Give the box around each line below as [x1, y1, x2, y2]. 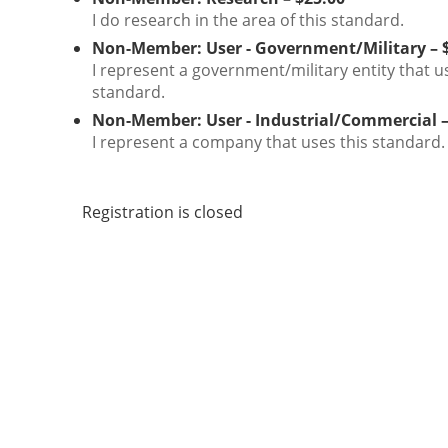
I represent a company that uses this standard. [92, 131, 445, 153]
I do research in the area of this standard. [92, 9, 404, 31]
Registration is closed [82, 201, 243, 223]
